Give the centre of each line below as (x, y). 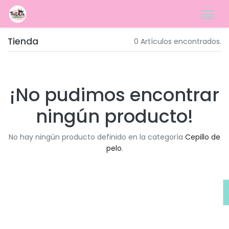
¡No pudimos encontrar (114, 95)
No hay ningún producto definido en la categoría (97, 137)
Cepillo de (203, 137)
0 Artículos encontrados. (178, 41)
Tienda (23, 41)
